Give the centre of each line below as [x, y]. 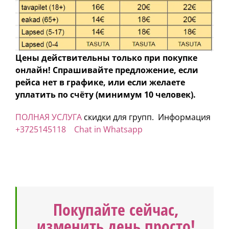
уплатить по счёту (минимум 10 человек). [106, 94]
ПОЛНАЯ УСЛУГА [49, 117]
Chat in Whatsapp [108, 129]
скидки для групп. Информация [146, 117]
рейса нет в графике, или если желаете [100, 82]
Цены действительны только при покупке [106, 58]
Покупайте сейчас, [116, 209]
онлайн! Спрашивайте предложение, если [107, 70]
